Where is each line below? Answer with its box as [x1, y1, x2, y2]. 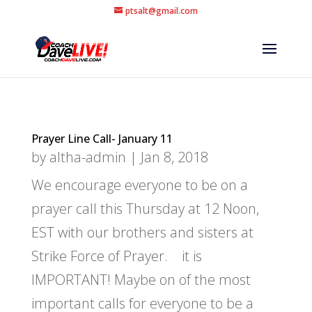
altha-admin [49, 148, 126, 166]
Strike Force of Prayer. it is [31, 247, 202, 265]
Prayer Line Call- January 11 [31, 131, 173, 146]
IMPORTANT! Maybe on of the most [31, 270, 251, 289]
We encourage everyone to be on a [31, 175, 248, 194]
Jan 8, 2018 [140, 148, 208, 166]
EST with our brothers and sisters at [31, 223, 253, 242]
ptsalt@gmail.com [125, 5, 198, 17]
